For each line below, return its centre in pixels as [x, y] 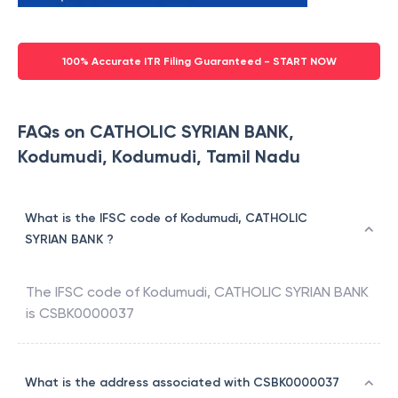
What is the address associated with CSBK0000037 [182, 383]
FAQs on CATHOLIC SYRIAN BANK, [156, 132]
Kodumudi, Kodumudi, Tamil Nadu [159, 157]
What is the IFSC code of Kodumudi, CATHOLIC [166, 219]
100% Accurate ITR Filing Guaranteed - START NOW [199, 62]
